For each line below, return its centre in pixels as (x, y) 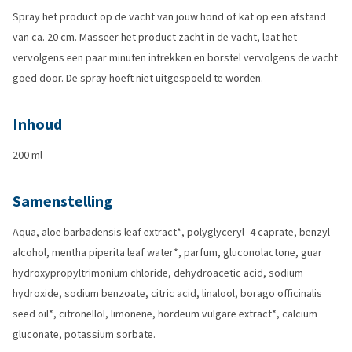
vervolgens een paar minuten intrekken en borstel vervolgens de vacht (175, 58)
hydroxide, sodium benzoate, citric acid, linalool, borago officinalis (167, 293)
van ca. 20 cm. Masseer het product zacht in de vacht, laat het (155, 37)
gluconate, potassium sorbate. (84, 334)
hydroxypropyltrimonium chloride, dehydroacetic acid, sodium (158, 273)
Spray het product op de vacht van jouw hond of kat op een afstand (169, 17)
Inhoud (37, 125)
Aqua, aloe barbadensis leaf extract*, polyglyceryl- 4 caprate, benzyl (171, 232)
